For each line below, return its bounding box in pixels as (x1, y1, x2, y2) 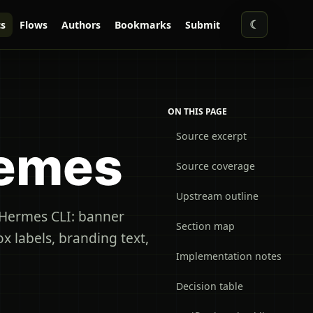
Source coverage (176, 159, 255, 173)
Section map (176, 219, 235, 233)
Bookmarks (114, 17, 171, 31)
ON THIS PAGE (168, 105, 227, 117)
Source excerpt (176, 129, 247, 143)
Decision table (176, 279, 243, 293)
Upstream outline (176, 189, 259, 203)
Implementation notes (176, 249, 282, 263)
